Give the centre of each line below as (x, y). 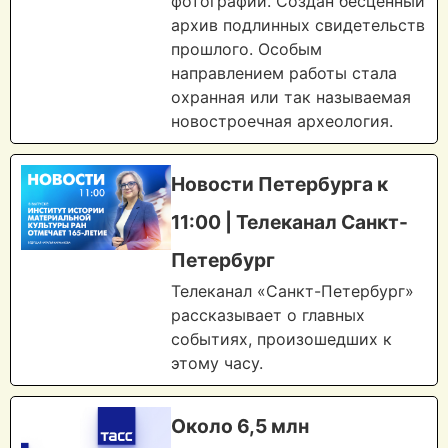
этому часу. (217, 363)
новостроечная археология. (282, 121)
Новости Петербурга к (279, 184)
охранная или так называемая (291, 97)
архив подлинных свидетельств (298, 25)
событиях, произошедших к (281, 339)
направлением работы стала (284, 73)
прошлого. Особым (246, 49)
